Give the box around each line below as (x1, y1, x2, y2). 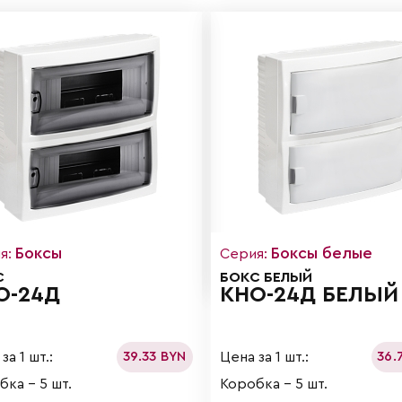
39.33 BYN (122, 350, 187, 364)
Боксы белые (270, 245, 372, 262)
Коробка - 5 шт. (219, 377, 328, 392)
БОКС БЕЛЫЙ (219, 270, 312, 285)
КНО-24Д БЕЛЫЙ (219, 284, 398, 307)
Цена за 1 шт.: (219, 349, 309, 364)
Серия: (219, 247, 271, 262)
